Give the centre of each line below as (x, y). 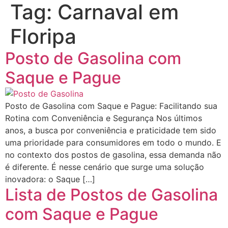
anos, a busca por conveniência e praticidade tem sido (111, 130)
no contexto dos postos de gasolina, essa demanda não (113, 155)
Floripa (43, 36)
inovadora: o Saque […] (50, 179)
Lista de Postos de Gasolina (111, 195)
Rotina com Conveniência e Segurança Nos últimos (104, 118)
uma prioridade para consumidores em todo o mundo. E (113, 142)
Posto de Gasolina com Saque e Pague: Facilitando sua (111, 106)
